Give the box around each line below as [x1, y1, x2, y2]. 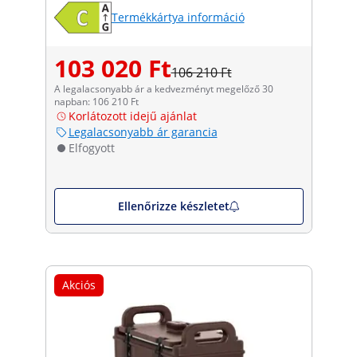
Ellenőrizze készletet [117, 198, 229, 214]
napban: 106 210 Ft [53, 94, 139, 108]
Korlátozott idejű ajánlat [68, 108, 197, 124]
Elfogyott [68, 139, 115, 155]
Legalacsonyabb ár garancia [68, 124, 218, 139]
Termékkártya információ [111, 9, 245, 25]
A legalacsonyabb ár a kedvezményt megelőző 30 [53, 81, 273, 96]
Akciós [61, 277, 96, 292]
